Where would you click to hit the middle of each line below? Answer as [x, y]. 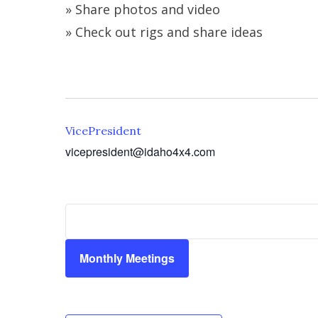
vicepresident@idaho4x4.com [140, 152]
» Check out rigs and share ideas [166, 32]
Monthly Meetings [127, 258]
